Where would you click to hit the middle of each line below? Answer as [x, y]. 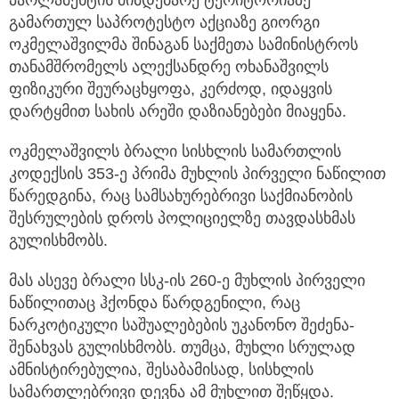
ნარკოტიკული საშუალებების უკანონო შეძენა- [182, 326]
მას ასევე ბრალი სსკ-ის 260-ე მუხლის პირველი [187, 281]
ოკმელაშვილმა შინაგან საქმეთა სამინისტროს [183, 45]
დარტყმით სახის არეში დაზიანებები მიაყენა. [178, 112]
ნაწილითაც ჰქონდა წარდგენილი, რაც [155, 303]
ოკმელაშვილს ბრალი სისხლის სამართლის [175, 152]
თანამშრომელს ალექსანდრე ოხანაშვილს [169, 67]
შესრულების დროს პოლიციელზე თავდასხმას [182, 219]
